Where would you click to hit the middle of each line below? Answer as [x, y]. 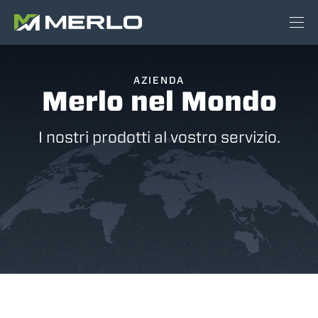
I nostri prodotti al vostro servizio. [159, 137]
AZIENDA [159, 80]
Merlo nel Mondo [159, 101]
